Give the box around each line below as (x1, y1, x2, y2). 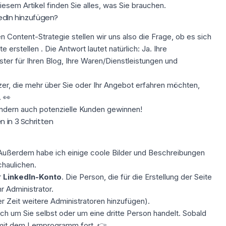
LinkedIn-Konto (3, 172, 62, 182)
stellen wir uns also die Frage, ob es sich (69, 32, 211, 41)
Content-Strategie (7, 32, 70, 41)
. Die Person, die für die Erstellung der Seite (61, 172, 212, 182)
